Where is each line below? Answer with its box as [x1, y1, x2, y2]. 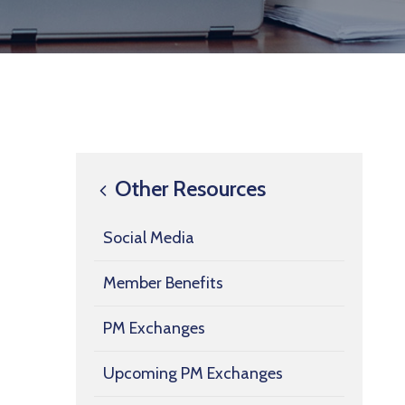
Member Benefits [103, 272, 223, 293]
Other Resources [110, 174, 266, 202]
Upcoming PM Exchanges [103, 363, 283, 383]
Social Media [103, 227, 194, 248]
